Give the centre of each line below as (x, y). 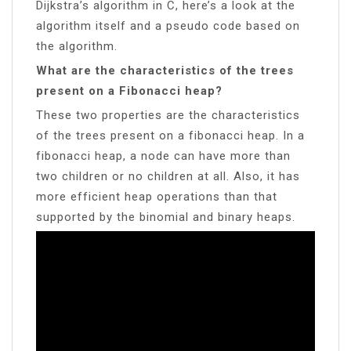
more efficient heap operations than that (157, 196)
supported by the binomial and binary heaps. (166, 217)
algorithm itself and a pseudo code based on (168, 25)
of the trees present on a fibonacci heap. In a (170, 135)
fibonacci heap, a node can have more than (163, 156)
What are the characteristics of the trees (165, 70)
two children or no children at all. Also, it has (168, 176)
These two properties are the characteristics (168, 115)
